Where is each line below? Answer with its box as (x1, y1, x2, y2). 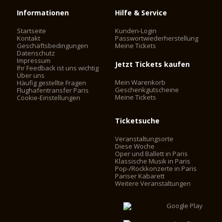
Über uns (17, 71, 45, 80)
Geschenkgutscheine (115, 85, 179, 94)
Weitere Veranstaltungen (115, 179, 191, 188)
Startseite (17, 26, 47, 35)
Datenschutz (17, 49, 55, 57)
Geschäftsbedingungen (17, 41, 89, 50)
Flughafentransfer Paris (17, 86, 89, 95)
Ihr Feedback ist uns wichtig (17, 63, 99, 72)
